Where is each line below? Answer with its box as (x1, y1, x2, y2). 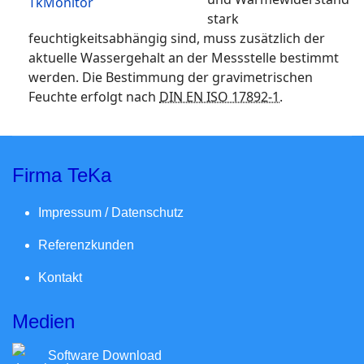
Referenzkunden (38, 237, 134, 252)
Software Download (41, 348, 162, 362)
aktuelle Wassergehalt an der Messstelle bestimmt (28, 48, 339, 67)
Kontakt (38, 270, 82, 284)
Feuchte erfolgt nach (28, 87, 159, 106)
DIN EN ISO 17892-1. (159, 87, 283, 106)
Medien (12, 310, 75, 332)
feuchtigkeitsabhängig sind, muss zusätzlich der (28, 28, 325, 47)
